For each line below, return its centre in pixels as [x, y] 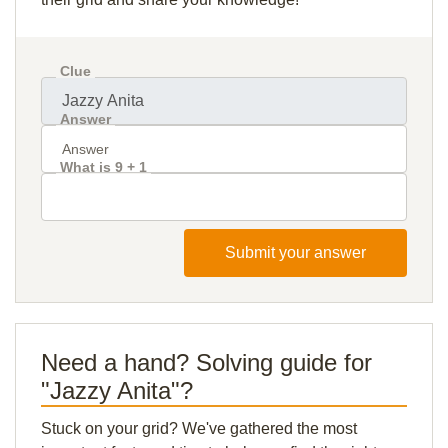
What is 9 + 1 [103, 167]
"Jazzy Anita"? [117, 390]
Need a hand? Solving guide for [206, 362]
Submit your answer [295, 252]
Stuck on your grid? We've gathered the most [199, 428]
